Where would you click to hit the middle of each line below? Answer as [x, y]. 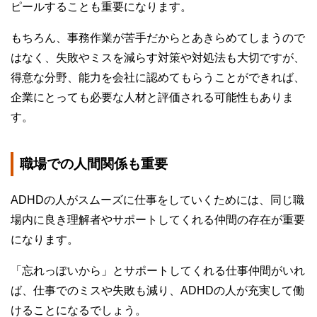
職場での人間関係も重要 [94, 164]
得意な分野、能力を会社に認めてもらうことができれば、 [158, 78]
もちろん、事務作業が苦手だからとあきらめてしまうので [158, 38]
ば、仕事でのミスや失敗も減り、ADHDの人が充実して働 [157, 291]
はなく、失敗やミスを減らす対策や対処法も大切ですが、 [158, 58]
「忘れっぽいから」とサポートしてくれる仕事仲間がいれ [158, 271]
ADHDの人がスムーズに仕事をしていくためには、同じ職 [157, 200]
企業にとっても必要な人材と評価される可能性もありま [152, 98]
